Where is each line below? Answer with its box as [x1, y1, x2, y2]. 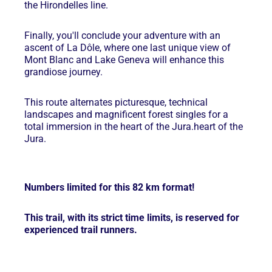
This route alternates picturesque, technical [24, 97, 208, 109]
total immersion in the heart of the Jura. [24, 121, 194, 133]
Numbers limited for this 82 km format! [24, 182, 194, 194]
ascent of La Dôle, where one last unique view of [24, 42, 231, 54]
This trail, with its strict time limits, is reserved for [24, 212, 239, 224]
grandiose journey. [24, 66, 103, 78]
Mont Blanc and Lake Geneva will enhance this [24, 54, 224, 66]
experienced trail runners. [24, 224, 137, 236]
